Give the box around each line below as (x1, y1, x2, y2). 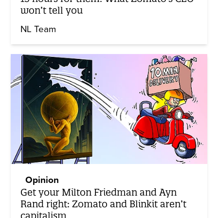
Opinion (25, 175, 59, 186)
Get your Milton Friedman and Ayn (20, 186, 177, 199)
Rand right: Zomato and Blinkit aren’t (20, 198, 187, 210)
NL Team (20, 23, 56, 35)
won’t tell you (20, 4, 83, 16)
